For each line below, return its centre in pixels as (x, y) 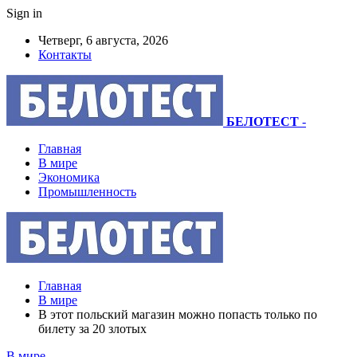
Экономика (69, 177)
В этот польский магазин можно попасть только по (178, 314)
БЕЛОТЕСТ (263, 122)
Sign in (24, 13)
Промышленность (87, 192)
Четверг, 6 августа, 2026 (103, 40)
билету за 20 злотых (92, 329)
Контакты (65, 55)
